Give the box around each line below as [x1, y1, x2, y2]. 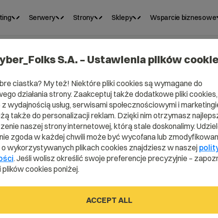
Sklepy [111, 13, 133, 22]
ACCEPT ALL [86, 195, 132, 205]
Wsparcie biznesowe [150, 13, 217, 22]
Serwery [28, 13, 55, 22]
